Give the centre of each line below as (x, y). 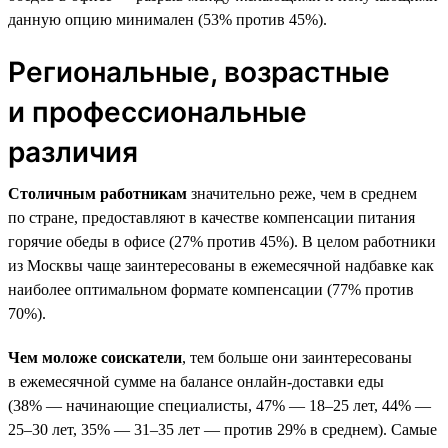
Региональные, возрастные (199, 71)
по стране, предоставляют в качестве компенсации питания (211, 217)
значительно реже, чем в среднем (302, 193)
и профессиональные (157, 111)
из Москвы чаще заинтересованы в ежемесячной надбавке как (221, 265)
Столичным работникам (97, 193)
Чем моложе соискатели (95, 357)
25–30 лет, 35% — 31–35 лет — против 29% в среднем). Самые (222, 429)
